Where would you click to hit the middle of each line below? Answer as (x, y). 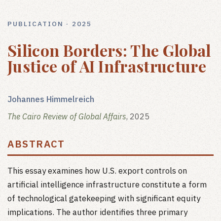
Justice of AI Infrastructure (107, 66)
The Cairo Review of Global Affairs (67, 116)
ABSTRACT (36, 144)
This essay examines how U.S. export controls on (97, 171)
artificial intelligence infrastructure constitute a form (107, 184)
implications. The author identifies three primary (97, 212)
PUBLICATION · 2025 (50, 24)
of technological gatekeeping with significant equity (104, 198)
